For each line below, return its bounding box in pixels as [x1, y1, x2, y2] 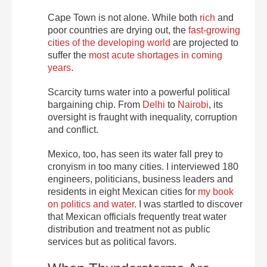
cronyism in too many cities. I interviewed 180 [48, 162, 238, 172]
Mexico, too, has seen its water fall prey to [48, 149, 223, 159]
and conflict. [48, 125, 98, 135]
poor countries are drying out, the [48, 25, 188, 35]
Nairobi [178, 100, 209, 110]
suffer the [48, 50, 89, 60]
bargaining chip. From [48, 100, 142, 110]
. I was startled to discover [134, 199, 243, 209]
